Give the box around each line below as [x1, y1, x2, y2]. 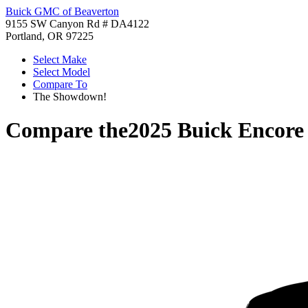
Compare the [5, 118, 128, 143]
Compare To [33, 78, 87, 90]
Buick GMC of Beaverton [5, 5, 119, 17]
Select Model [33, 66, 90, 78]
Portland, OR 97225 [5, 30, 93, 42]
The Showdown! [33, 91, 107, 102]
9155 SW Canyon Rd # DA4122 [5, 18, 149, 30]
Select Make [33, 54, 87, 65]
